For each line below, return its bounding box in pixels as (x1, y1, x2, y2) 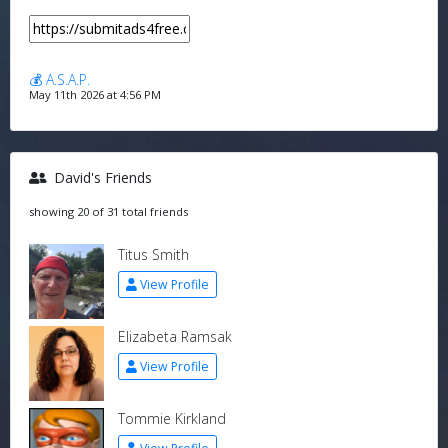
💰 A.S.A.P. (28, 70, 90, 89)
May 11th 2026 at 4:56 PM (28, 87, 161, 102)
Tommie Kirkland (117, 409, 226, 428)
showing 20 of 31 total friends (28, 204, 188, 219)
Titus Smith (117, 245, 189, 264)
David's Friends (49, 168, 152, 187)
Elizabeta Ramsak (117, 327, 232, 346)
